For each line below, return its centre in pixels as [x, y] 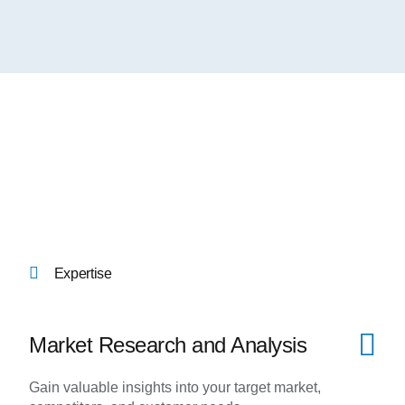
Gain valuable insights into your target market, [175, 387]
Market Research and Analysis [168, 345]
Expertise [83, 273]
